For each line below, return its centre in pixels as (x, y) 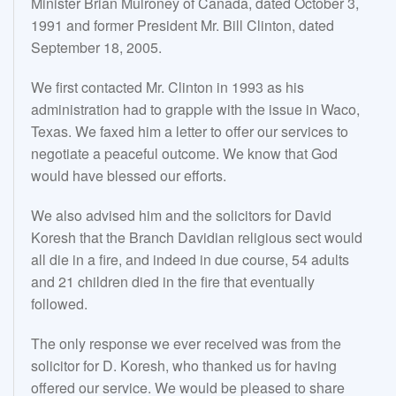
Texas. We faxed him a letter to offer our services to (190, 132)
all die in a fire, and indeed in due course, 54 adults (190, 260)
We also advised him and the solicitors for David (181, 216)
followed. (59, 304)
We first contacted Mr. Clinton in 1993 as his (168, 88)
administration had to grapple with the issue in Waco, (195, 110)
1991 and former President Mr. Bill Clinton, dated (183, 26)
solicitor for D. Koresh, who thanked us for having (184, 366)
